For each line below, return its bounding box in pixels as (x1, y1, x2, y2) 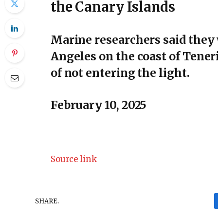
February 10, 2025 (50, 97, 147, 112)
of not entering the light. (50, 66, 190, 80)
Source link (50, 154, 97, 165)
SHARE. (35, 197, 59, 205)
